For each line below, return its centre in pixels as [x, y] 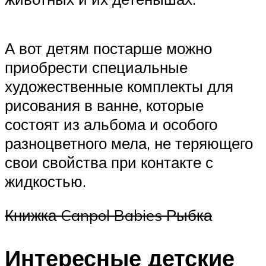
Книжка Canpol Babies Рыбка [108, 215]
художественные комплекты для [119, 86]
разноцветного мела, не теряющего [129, 143]
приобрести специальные [96, 67]
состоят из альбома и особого [111, 124]
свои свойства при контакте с [109, 162]
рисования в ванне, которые [104, 105]
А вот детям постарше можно [108, 48]
